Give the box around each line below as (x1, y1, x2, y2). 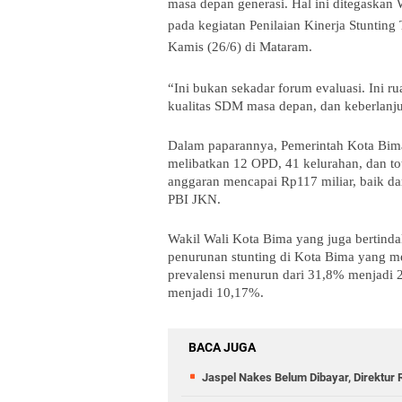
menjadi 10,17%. (168, 285, 264, 300)
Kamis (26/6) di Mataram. (168, 39, 312, 54)
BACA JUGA (188, 340, 256, 354)
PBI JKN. (168, 192, 221, 206)
